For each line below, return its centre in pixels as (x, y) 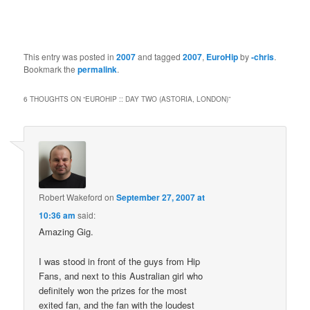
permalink (98, 70)
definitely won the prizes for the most (113, 290)
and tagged (159, 57)
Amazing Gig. (66, 232)
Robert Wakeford (71, 197)
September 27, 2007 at (161, 198)
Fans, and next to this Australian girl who (121, 275)
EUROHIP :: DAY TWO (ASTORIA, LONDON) (157, 99)
